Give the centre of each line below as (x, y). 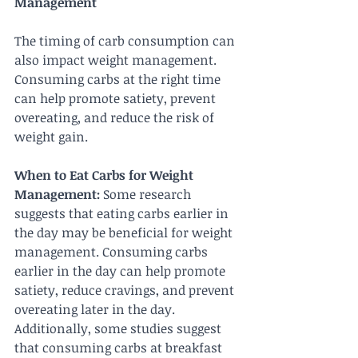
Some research (147, 195)
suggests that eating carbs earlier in (123, 214)
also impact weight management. (117, 60)
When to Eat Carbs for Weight (105, 175)
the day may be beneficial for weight (125, 233)
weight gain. (51, 137)
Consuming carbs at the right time (119, 80)
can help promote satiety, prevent (117, 99)
